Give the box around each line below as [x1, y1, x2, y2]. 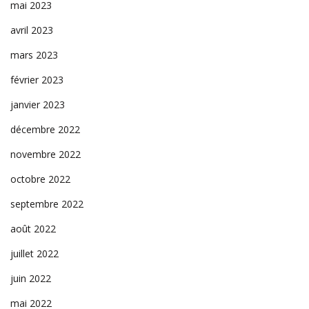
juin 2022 [10, 271, 51, 285]
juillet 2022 [10, 246, 59, 260]
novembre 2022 [10, 147, 81, 161]
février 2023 [10, 72, 63, 86]
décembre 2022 [10, 122, 80, 136]
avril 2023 [10, 23, 53, 37]
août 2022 [10, 221, 56, 235]
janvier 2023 [10, 97, 65, 111]
